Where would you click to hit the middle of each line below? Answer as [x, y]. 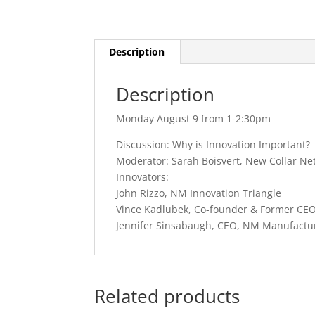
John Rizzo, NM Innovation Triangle [199, 193]
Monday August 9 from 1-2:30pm [194, 118]
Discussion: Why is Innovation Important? [213, 144]
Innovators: [143, 177]
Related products [167, 296]
